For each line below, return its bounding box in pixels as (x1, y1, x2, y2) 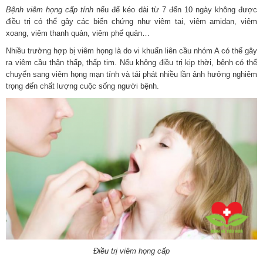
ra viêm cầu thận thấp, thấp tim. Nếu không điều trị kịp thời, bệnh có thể (6, 58, 257, 67)
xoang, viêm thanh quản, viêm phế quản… (6, 28, 150, 38)
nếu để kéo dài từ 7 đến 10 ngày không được (93, 5, 258, 14)
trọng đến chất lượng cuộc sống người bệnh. (6, 81, 159, 90)
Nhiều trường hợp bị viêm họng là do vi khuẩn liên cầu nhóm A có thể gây (6, 46, 257, 55)
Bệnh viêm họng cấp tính (6, 5, 94, 14)
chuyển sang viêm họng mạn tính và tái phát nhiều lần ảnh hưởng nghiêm (6, 69, 257, 79)
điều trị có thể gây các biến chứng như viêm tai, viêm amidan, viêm (6, 16, 257, 26)
